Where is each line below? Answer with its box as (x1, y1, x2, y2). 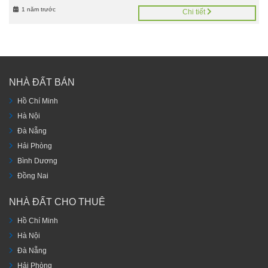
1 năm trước (21, 6, 56, 13)
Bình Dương (17, 156, 57, 165)
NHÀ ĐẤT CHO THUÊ (9, 196, 105, 207)
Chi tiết (182, 8, 207, 17)
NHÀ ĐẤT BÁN (9, 77, 75, 87)
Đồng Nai (17, 171, 48, 180)
